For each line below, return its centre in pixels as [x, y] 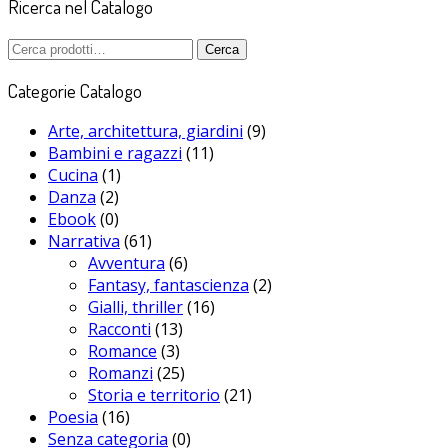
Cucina [73, 175]
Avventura [126, 263]
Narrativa [84, 241]
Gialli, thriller [135, 307]
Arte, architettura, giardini [145, 131]
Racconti [119, 329]
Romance [122, 351]
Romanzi [120, 373]
